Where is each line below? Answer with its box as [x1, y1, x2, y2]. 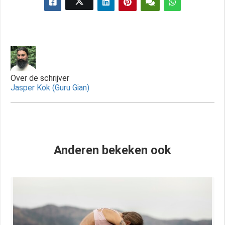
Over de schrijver [11, 73, 69, 83]
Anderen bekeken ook [54, 143, 171, 157]
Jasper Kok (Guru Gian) [11, 82, 89, 92]
